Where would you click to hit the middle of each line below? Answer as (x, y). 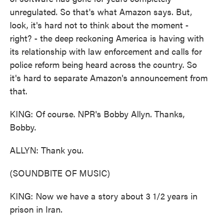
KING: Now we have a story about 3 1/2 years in (104, 196)
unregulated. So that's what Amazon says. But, (101, 11)
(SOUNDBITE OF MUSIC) (60, 173)
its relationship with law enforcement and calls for (106, 51)
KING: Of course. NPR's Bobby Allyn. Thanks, (97, 114)
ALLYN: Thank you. (47, 150)
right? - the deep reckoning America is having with (107, 38)
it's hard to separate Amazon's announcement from (109, 77)
